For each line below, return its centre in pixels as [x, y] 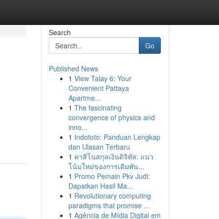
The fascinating [98, 108]
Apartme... [84, 98]
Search [60, 32]
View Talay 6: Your [103, 78]
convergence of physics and [111, 117]
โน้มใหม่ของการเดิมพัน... [106, 166]
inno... [78, 127]
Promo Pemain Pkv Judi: [112, 176]
